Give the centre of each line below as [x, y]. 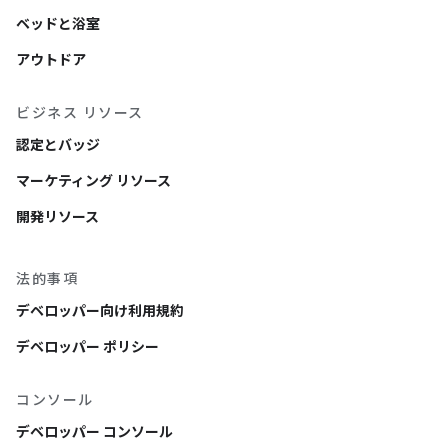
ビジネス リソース [80, 113]
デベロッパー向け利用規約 [100, 311]
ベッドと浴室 [58, 24]
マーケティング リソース [93, 181]
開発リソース [57, 217]
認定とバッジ [58, 145]
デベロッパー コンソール [94, 432]
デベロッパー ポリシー [87, 347]
